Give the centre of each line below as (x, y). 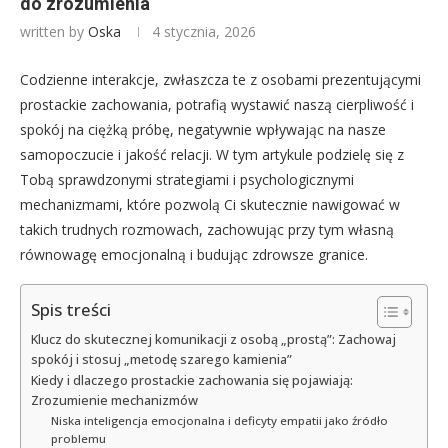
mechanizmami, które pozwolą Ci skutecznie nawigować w (210, 205)
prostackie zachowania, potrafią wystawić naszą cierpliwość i (217, 105)
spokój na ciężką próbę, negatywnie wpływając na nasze (203, 130)
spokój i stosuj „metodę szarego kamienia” (161, 360)
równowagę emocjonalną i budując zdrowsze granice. (194, 255)
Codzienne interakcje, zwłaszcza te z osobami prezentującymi (220, 80)
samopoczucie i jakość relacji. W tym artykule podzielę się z (212, 155)
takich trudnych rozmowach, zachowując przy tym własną (207, 230)
